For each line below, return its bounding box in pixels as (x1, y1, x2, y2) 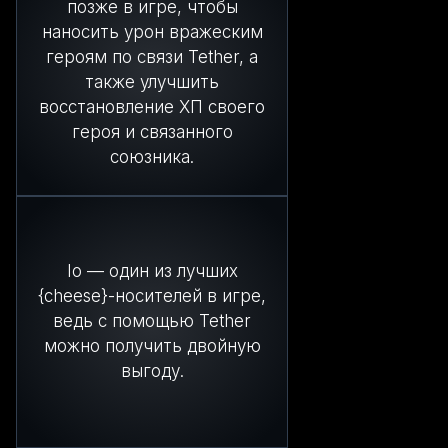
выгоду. (120, 361, 184, 382)
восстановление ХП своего (39, 96, 265, 117)
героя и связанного (71, 121, 233, 142)
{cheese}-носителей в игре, (38, 286, 266, 307)
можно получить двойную (43, 336, 261, 357)
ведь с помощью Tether (53, 311, 251, 332)
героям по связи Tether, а (46, 46, 258, 67)
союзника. (110, 146, 194, 167)
